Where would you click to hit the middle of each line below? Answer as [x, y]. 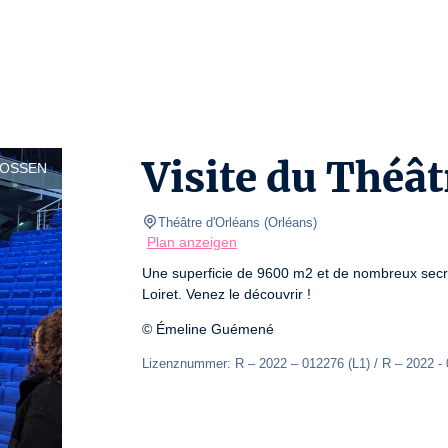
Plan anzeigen [192, 242]
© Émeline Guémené [208, 329]
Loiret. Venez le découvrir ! [228, 294]
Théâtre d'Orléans [209, 222]
